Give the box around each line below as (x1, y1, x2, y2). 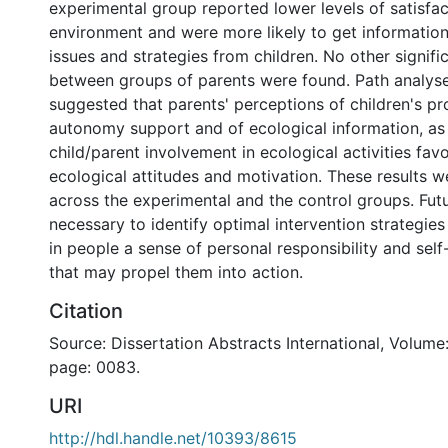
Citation (49, 299, 123, 323)
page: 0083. (49, 357, 140, 377)
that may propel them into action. (49, 262, 303, 282)
